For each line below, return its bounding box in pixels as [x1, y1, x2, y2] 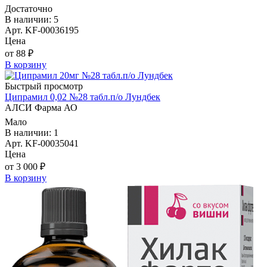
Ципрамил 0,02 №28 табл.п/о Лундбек [5, 92, 160, 103]
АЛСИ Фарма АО [5, 103, 77, 113]
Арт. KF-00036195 [5, 25, 79, 36]
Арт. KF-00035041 [5, 138, 79, 149]
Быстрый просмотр [5, 81, 83, 92]
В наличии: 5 [5, 14, 58, 25]
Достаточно [5, 4, 52, 14]
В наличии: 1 [5, 128, 58, 138]
